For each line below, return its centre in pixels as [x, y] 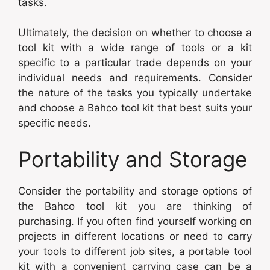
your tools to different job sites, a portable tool [135, 251]
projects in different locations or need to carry [135, 236]
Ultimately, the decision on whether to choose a [135, 33]
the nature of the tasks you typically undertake [135, 93]
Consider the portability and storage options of [135, 191]
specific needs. [55, 123]
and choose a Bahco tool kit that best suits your [135, 108]
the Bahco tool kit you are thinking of [135, 206]
